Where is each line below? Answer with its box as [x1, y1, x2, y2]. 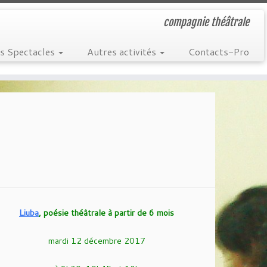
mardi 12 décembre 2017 [48, 235, 145, 247]
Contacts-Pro [188, 45, 249, 58]
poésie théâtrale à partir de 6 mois [41, 207, 174, 219]
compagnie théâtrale [163, 15, 249, 29]
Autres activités [86, 45, 159, 58]
